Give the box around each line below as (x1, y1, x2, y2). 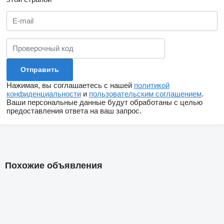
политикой (134, 80, 169, 89)
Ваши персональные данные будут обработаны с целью (6, 97, 202, 106)
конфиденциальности (6, 89, 81, 98)
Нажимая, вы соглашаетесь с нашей (6, 80, 134, 89)
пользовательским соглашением (89, 89, 201, 98)
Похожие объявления (5, 160, 102, 170)
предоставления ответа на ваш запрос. (6, 106, 141, 115)
